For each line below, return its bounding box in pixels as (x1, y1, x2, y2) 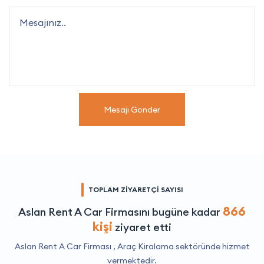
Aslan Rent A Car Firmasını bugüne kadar (18, 205, 223, 219)
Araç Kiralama (117, 241, 174, 252)
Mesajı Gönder (104, 104, 160, 115)
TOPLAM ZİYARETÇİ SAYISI (88, 185, 183, 194)
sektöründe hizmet (173, 241, 250, 252)
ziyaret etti (113, 220, 171, 235)
